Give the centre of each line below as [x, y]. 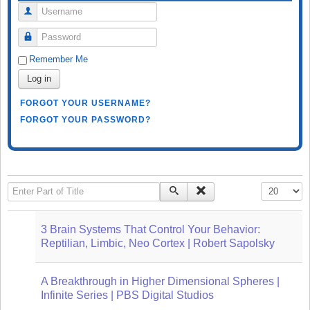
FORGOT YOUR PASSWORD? [85, 119]
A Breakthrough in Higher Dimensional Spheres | [160, 281]
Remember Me [58, 59]
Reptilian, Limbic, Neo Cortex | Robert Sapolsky [158, 243]
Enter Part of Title [45, 188]
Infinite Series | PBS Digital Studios [127, 295]
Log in [39, 78]
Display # [280, 188]
